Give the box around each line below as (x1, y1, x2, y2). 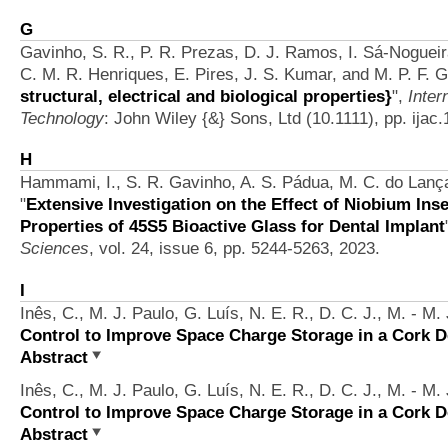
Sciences (20, 238, 89, 259)
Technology (20, 107, 104, 128)
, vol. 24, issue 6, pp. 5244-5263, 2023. (89, 238, 380, 259)
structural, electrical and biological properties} (20, 85, 392, 106)
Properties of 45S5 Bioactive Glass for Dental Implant (20, 216, 445, 237)
